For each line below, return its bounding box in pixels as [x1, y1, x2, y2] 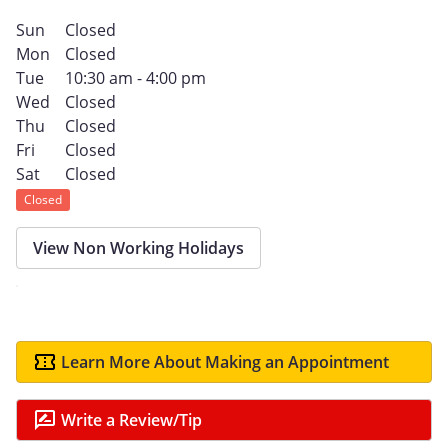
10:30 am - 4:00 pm [64, 66, 206, 89]
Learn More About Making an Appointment [61, 350, 389, 373]
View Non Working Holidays [33, 236, 244, 259]
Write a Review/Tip [61, 408, 202, 431]
